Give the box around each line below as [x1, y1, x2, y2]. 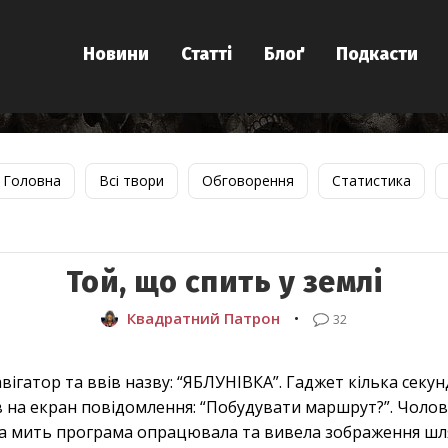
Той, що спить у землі [65, 264, 383, 301]
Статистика [331, 171, 411, 191]
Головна [2, 171, 61, 191]
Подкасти [336, 43, 418, 65]
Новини [83, 43, 149, 65]
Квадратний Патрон [126, 308, 280, 329]
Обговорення [201, 171, 294, 191]
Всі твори [98, 171, 164, 191]
